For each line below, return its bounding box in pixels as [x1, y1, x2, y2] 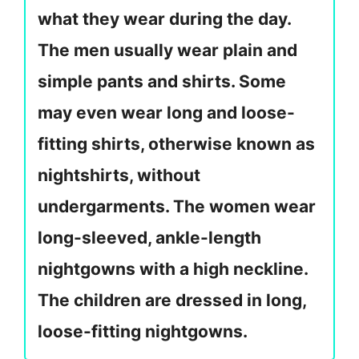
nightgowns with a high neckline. [38, 259, 308, 280]
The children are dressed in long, [38, 290, 306, 311]
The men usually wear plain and [38, 40, 297, 61]
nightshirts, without [38, 165, 200, 186]
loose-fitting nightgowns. [38, 321, 248, 342]
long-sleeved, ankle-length [38, 228, 261, 248]
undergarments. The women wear [38, 196, 316, 217]
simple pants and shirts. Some [38, 71, 286, 92]
